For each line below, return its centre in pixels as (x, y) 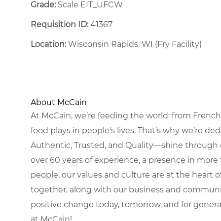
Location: (48, 44)
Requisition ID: (59, 24)
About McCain (59, 102)
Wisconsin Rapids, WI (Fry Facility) (134, 44)
